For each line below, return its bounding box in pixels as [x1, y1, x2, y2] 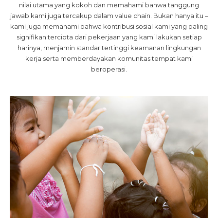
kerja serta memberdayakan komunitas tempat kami [25, 54, 193, 62]
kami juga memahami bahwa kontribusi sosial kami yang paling [10, 22, 208, 30]
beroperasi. [91, 65, 127, 73]
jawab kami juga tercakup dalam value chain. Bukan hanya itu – [10, 12, 208, 19]
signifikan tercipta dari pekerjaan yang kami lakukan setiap [16, 33, 202, 41]
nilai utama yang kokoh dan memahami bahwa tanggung [19, 1, 199, 9]
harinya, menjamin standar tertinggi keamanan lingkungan [17, 44, 201, 52]
